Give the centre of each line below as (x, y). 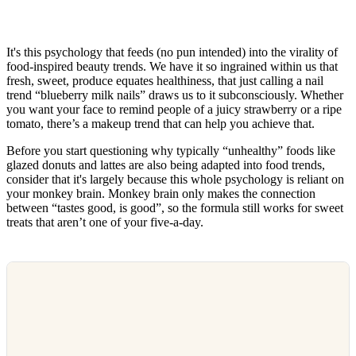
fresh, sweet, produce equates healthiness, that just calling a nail (165, 81)
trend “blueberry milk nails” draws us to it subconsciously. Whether (175, 95)
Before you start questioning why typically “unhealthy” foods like (171, 151)
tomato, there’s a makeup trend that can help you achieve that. (162, 124)
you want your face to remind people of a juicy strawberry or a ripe (174, 110)
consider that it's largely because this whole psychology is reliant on (175, 180)
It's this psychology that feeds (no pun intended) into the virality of (172, 52)
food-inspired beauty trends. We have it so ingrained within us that (172, 67)
